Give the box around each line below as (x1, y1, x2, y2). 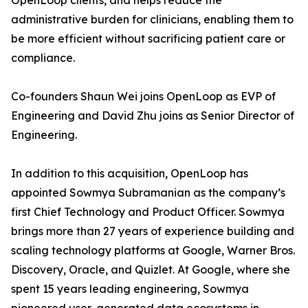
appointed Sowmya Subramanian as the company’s (11, 186, 285, 200)
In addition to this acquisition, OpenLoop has (11, 166, 248, 181)
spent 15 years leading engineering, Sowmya (11, 282, 249, 296)
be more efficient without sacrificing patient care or (11, 32, 285, 46)
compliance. (11, 51, 75, 65)
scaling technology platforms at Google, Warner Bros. (11, 243, 295, 258)
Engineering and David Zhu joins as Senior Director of (11, 109, 294, 123)
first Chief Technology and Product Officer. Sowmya (11, 205, 285, 219)
